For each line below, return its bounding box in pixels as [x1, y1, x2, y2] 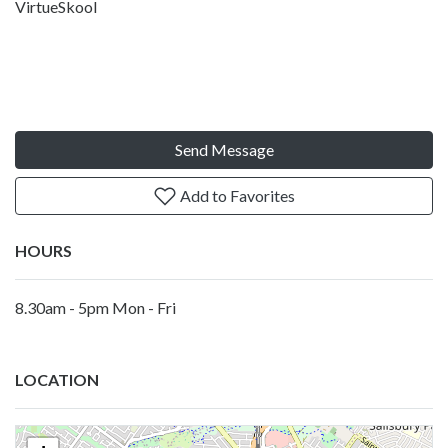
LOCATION [15, 369, 99, 389]
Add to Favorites [177, 185, 295, 205]
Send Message [174, 139, 274, 159]
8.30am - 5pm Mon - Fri [15, 297, 176, 317]
